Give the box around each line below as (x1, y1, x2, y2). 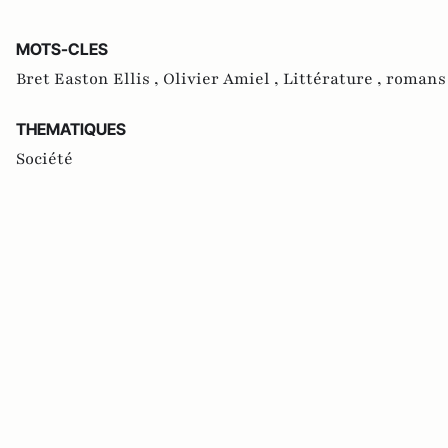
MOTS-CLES (16, 39, 108, 60)
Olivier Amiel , (163, 68, 283, 91)
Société (16, 148, 73, 171)
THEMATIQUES (16, 119, 126, 140)
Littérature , (283, 68, 386, 91)
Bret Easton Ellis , (16, 68, 163, 91)
